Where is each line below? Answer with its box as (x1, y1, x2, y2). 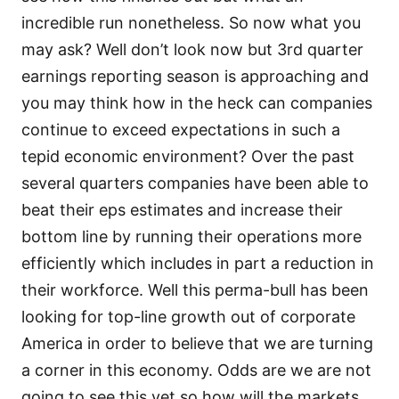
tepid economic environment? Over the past (21, 146, 354, 166)
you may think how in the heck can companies (21, 93, 372, 112)
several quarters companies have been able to (21, 173, 369, 192)
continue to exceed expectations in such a (21, 119, 340, 139)
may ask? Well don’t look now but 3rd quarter (21, 39, 363, 59)
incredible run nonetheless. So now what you (21, 12, 361, 32)
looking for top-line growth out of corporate (21, 306, 355, 326)
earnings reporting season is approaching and (21, 66, 369, 85)
